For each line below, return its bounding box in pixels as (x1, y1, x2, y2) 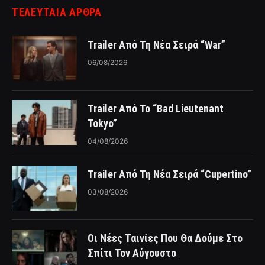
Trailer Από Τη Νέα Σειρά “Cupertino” (88, 167, 251, 180)
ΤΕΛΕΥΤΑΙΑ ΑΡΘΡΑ (12, 5, 102, 18)
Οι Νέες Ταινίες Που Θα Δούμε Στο (88, 231, 243, 244)
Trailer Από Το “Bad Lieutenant (88, 102, 224, 115)
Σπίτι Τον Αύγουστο (88, 246, 176, 259)
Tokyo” (88, 117, 117, 130)
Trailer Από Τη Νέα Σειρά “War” (88, 38, 225, 51)
